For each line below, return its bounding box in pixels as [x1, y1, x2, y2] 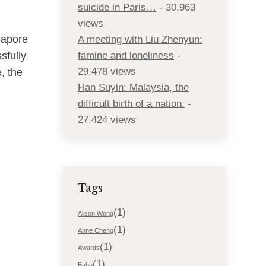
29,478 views [78, 66, 136, 77]
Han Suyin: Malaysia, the [78, 82, 189, 93]
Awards [78, 244, 100, 251]
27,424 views [78, 114, 136, 125]
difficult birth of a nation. [78, 98, 185, 109]
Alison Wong [78, 210, 113, 217]
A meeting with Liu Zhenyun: [78, 34, 202, 45]
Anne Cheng [78, 227, 113, 234]
